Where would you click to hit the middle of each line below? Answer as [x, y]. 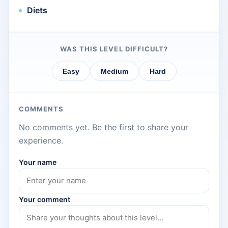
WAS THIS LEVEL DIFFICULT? [114, 49]
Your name [38, 162]
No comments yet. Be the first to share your [104, 127]
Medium [114, 72]
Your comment [45, 199]
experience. [41, 141]
